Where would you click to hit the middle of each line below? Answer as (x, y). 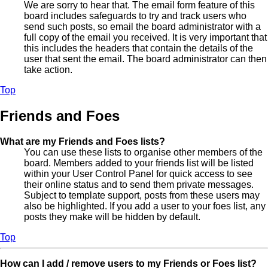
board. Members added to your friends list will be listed (139, 163)
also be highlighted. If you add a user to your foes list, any (145, 206)
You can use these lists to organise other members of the (143, 152)
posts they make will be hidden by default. (112, 217)
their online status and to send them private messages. (139, 184)
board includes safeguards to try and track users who (135, 16)
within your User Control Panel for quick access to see (138, 173)
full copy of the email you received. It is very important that (145, 37)
